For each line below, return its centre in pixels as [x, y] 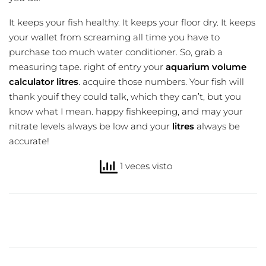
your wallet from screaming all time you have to [114, 37]
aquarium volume [206, 67]
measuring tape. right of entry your [87, 67]
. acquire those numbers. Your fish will [161, 82]
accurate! [29, 141]
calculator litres [44, 82]
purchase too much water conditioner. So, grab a [116, 52]
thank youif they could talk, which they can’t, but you [125, 97]
